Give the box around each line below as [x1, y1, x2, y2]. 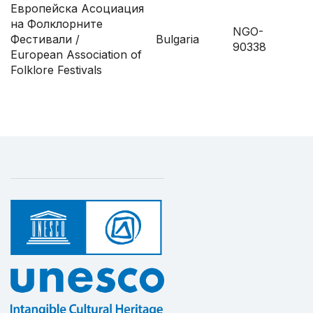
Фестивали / [10, 32, 80, 47]
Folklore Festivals [10, 63, 102, 78]
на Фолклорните [10, 17, 103, 31]
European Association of [10, 48, 142, 62]
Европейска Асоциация [10, 1, 144, 16]
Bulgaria [156, 32, 199, 47]
